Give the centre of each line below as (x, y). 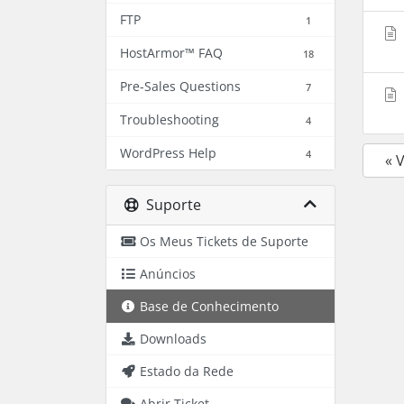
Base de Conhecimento (209, 306)
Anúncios (168, 274)
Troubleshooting (170, 119)
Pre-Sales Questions (180, 86)
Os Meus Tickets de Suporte (224, 241)
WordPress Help (168, 153)
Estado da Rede (187, 371)
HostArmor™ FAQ (171, 53)
